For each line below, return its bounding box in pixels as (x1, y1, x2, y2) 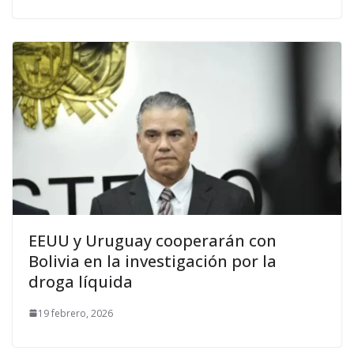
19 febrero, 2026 (38, 306, 113, 320)
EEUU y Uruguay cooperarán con (28, 229, 277, 251)
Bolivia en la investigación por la (28, 250, 277, 272)
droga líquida (28, 270, 133, 292)
